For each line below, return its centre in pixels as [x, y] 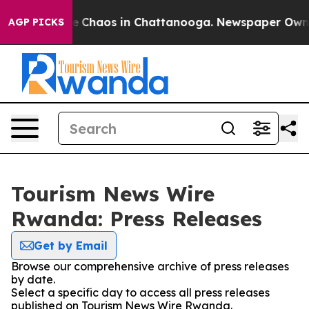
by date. [33, 279]
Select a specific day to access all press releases [140, 292]
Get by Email [71, 246]
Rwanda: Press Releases [137, 219]
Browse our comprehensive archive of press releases [150, 266]
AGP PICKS [36, 22]
